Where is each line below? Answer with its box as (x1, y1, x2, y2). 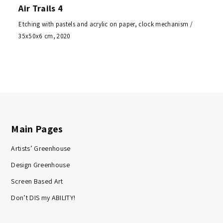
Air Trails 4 (18, 2, 63, 14)
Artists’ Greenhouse (11, 143, 71, 153)
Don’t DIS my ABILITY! (11, 193, 76, 202)
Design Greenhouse (11, 160, 70, 169)
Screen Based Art (11, 176, 63, 186)
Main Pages (11, 122, 63, 135)
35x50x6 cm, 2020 (18, 31, 71, 40)
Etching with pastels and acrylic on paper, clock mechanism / (18, 19, 193, 28)
